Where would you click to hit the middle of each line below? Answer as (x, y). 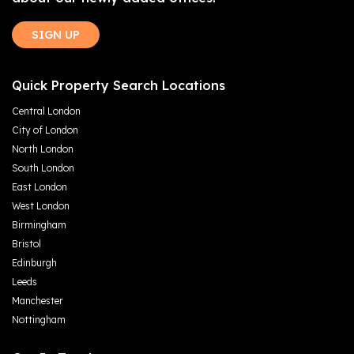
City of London (45, 130)
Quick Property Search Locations (119, 85)
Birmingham (39, 224)
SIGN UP (56, 34)
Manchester (38, 300)
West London (41, 205)
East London (40, 186)
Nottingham (39, 319)
